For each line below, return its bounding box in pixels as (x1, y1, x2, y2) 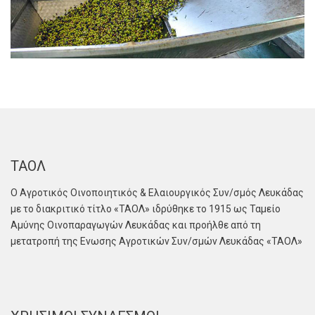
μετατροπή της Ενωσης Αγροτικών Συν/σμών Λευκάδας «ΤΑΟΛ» (11, 235, 302, 247)
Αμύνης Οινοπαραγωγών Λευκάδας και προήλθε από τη (11, 219, 261, 231)
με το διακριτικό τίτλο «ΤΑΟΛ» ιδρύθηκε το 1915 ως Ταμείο (11, 202, 281, 214)
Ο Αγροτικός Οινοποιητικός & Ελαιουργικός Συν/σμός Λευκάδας (11, 186, 304, 198)
